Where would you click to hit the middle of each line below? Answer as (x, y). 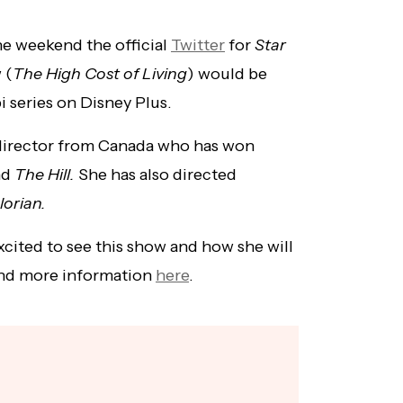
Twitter (198, 45)
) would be (227, 74)
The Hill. (43, 175)
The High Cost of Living (100, 74)
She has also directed (156, 175)
